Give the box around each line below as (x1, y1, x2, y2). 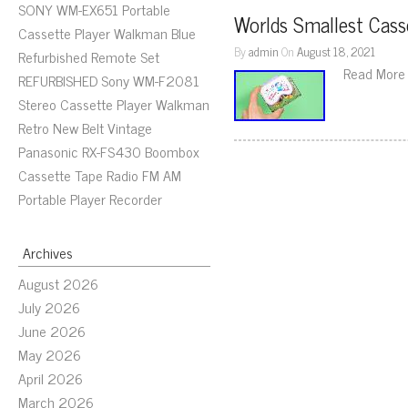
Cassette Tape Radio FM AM (18, 163, 181, 187)
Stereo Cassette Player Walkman (18, 92, 209, 116)
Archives (23, 240, 73, 264)
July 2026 (18, 295, 80, 319)
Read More (343, 61, 406, 85)
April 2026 (18, 366, 83, 390)
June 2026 (18, 319, 86, 342)
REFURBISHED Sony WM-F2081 (18, 68, 199, 92)
